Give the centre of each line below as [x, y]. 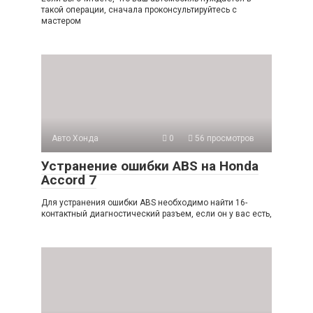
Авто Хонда [75, 139]
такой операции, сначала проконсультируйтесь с [139, 10]
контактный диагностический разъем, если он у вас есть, [156, 214]
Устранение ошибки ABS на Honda [150, 166]
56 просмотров [224, 139]
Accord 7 [69, 180]
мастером [61, 21]
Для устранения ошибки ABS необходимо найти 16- [144, 203]
